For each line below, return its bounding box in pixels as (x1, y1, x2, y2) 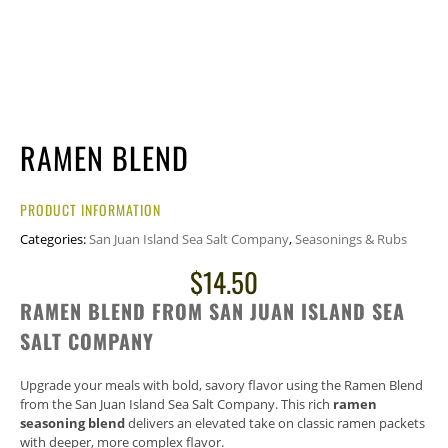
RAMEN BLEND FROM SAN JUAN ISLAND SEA (20, 296, 405, 326)
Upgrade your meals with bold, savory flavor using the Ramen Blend (20, 376, 423, 394)
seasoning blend (20, 414, 125, 432)
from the (20, 395, 75, 413)
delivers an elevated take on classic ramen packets (125, 414, 425, 432)
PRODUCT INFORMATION (20, 199, 161, 220)
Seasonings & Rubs (295, 230, 407, 248)
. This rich (275, 395, 333, 413)
